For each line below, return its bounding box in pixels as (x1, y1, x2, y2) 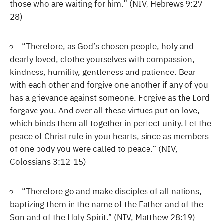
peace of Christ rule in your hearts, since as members (10, 131, 209, 142)
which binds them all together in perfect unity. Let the (10, 118, 211, 129)
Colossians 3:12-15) (10, 156, 86, 167)
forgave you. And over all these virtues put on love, (10, 105, 200, 116)
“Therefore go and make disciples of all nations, (22, 186, 202, 197)
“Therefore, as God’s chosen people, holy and (22, 41, 194, 52)
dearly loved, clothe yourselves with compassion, (10, 54, 195, 65)
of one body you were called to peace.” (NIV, (10, 144, 178, 154)
